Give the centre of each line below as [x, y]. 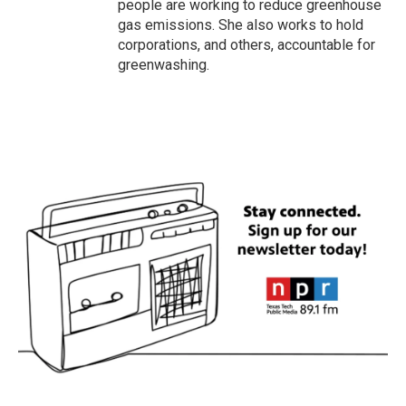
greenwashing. [164, 65]
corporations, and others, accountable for [246, 45]
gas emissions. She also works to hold [241, 25]
